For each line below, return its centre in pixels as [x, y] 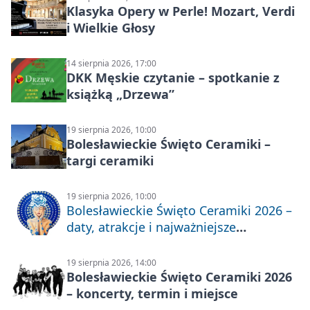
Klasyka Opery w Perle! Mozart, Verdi [181, 11]
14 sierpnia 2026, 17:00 [111, 63]
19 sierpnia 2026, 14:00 [111, 263]
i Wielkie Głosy [111, 28]
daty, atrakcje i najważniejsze [151, 227]
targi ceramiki [110, 161]
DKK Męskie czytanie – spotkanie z [173, 77]
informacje [98, 244]
